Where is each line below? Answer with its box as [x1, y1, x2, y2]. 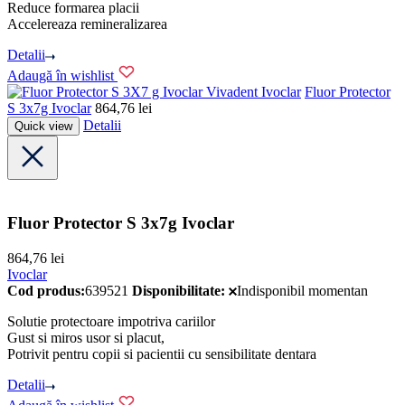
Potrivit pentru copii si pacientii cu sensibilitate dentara [7, 345, 316, 362]
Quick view [14, 119, 72, 134]
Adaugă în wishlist [7, 68, 114, 84]
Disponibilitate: [132, 282, 225, 298]
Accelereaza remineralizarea [7, 15, 167, 32]
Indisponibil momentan [237, 282, 369, 298]
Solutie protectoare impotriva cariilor [7, 313, 215, 329]
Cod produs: [7, 282, 85, 298]
